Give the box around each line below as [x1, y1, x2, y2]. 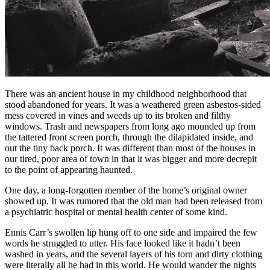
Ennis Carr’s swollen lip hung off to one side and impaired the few [5, 227, 257, 238]
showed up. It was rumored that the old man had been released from [5, 196, 262, 207]
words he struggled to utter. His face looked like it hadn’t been [5, 238, 240, 249]
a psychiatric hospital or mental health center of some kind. [5, 207, 227, 218]
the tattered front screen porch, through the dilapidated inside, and [5, 132, 253, 143]
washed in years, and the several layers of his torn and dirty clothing [5, 249, 262, 260]
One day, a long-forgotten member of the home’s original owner [5, 185, 247, 196]
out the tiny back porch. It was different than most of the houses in [5, 143, 256, 154]
